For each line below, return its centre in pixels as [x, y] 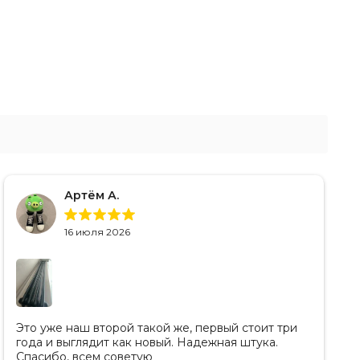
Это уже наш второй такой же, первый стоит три [157, 328]
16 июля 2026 [97, 232]
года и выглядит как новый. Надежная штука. [147, 343]
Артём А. [92, 196]
